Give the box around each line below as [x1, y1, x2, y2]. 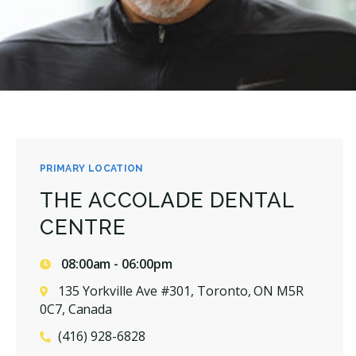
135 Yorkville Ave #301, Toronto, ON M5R [58, 281, 304, 300]
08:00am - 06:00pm [58, 254, 172, 273]
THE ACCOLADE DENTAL [40, 188, 294, 212]
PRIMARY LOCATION [40, 162, 144, 174]
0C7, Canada [40, 300, 113, 318]
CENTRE [40, 215, 126, 239]
